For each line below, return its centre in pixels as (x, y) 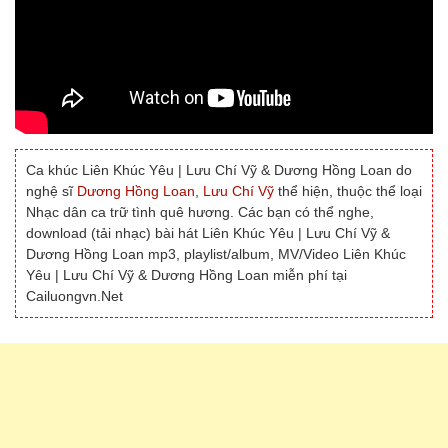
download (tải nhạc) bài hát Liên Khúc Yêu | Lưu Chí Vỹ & (208, 233)
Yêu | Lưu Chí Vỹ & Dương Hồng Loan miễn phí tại (186, 275)
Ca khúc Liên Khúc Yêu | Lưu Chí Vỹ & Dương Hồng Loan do (219, 170)
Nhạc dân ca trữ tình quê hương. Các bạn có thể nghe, (200, 212)
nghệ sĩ (51, 191)
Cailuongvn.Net (74, 296)
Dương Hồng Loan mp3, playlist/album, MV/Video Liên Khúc (216, 254)
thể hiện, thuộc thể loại (348, 191)
